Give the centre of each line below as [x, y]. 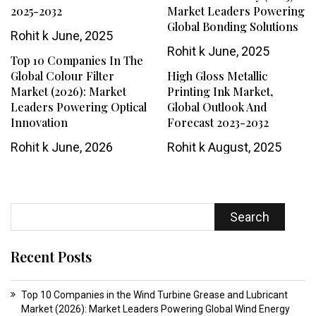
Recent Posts [51, 257]
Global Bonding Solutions [232, 27]
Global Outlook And [217, 107]
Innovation [39, 123]
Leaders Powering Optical [79, 107]
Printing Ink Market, [220, 92]
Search [249, 217]
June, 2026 [81, 147]
